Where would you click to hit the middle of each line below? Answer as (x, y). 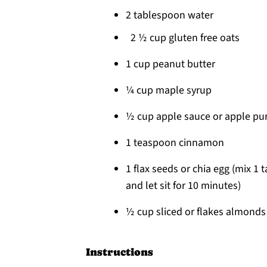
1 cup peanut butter (170, 64)
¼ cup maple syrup (170, 90)
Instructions (119, 252)
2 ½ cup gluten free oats (183, 38)
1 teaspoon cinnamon (175, 143)
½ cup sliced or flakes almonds (196, 212)
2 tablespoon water (170, 15)
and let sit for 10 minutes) (183, 186)
